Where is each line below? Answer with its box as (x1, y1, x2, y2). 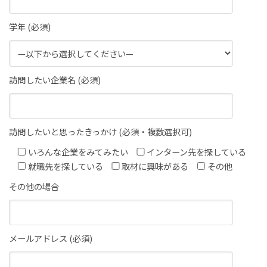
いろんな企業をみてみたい (27, 145, 128, 158)
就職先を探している (27, 159, 103, 172)
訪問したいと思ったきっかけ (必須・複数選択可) (9, 125, 192, 138)
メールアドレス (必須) (9, 231, 92, 244)
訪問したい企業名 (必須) (9, 73, 101, 86)
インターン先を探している (147, 145, 247, 158)
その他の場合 (9, 179, 59, 193)
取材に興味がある (122, 159, 189, 172)
